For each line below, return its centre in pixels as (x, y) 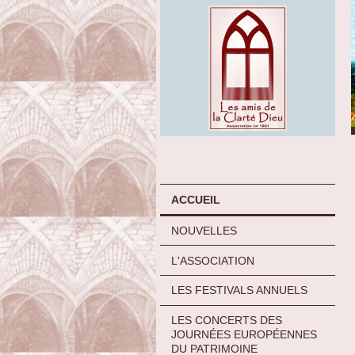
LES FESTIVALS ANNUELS (239, 290)
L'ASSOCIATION (213, 260)
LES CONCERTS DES (227, 321)
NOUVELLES (204, 230)
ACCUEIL (196, 199)
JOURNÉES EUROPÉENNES (244, 335)
